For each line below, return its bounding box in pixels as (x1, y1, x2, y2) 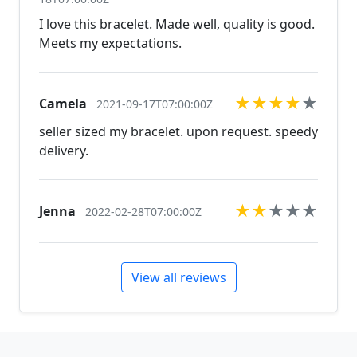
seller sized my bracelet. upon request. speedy (39, 123, 318, 140)
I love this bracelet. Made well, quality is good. (39, 15, 315, 33)
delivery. (39, 142, 88, 159)
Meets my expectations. (39, 34, 182, 52)
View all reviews (131, 269, 226, 286)
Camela (39, 95, 87, 112)
